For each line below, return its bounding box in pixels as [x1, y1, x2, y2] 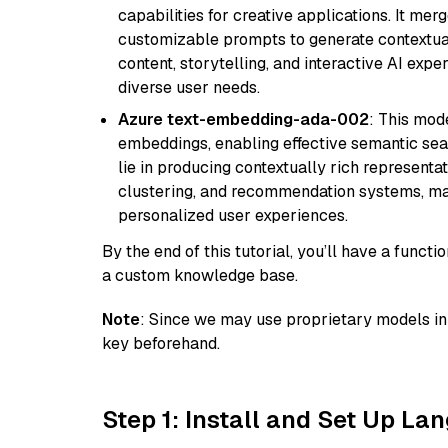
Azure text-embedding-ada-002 [118, 109, 369, 130]
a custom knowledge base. [102, 265, 298, 286]
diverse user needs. [118, 77, 260, 98]
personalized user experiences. [118, 205, 348, 226]
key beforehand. [102, 333, 220, 354]
